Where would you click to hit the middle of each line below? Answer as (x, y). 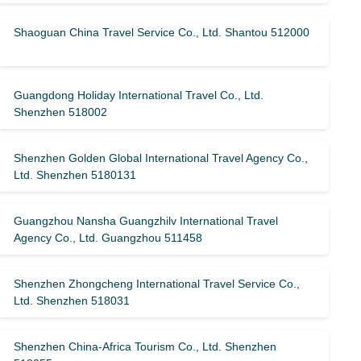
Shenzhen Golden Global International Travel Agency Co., (161, 158)
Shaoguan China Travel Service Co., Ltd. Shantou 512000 (162, 32)
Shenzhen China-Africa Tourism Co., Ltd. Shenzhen (145, 346)
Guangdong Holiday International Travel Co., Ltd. (139, 95)
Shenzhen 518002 (61, 112)
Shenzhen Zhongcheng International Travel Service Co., (157, 284)
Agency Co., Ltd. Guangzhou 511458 (108, 238)
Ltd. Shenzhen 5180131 (75, 175)
